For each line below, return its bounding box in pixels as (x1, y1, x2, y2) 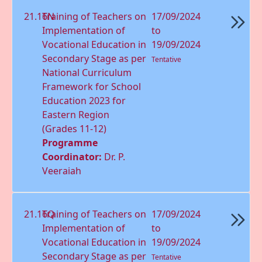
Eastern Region (42, 108, 110, 121)
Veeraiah (42, 164, 82, 177)
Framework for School (42, 80, 142, 93)
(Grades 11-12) (42, 122, 107, 135)
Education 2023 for (42, 94, 126, 107)
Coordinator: (42, 150, 105, 163)
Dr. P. (104, 150, 126, 163)
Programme (42, 136, 98, 149)
